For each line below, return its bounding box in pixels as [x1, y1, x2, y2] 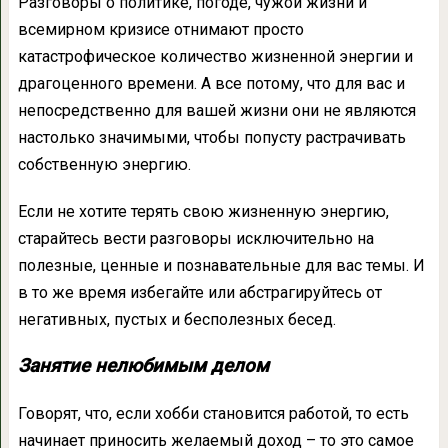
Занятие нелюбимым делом [17, 355, 269, 378]
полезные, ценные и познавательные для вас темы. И [17, 256, 425, 276]
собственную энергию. [17, 155, 191, 175]
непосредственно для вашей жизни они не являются [17, 101, 416, 121]
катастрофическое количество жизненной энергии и [17, 47, 413, 67]
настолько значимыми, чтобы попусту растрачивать [17, 128, 406, 148]
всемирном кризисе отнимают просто [17, 20, 304, 40]
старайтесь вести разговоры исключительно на [17, 229, 374, 249]
